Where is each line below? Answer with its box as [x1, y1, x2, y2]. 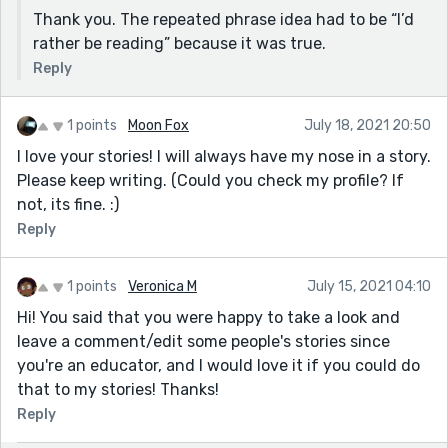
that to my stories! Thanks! [17, 379, 219, 399]
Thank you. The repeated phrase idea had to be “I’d [33, 9, 414, 29]
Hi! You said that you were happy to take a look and [17, 307, 400, 327]
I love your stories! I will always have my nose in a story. [17, 146, 431, 166]
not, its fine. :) [17, 194, 119, 214]
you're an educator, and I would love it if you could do [17, 355, 420, 375]
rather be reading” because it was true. [33, 33, 326, 53]
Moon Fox [128, 116, 189, 134]
